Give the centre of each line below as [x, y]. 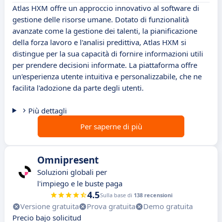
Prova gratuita [111, 206]
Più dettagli [47, 111]
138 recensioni [153, 195]
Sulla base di [117, 195]
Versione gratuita [50, 206]
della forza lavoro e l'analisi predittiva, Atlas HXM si [99, 42]
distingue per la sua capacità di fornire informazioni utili [108, 54]
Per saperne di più [111, 127]
